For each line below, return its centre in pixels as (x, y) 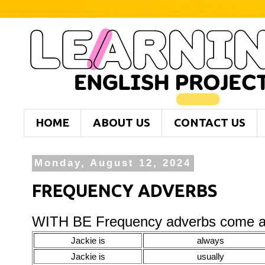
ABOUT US (122, 123)
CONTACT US (210, 123)
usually (211, 257)
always (211, 241)
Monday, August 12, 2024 (113, 163)
